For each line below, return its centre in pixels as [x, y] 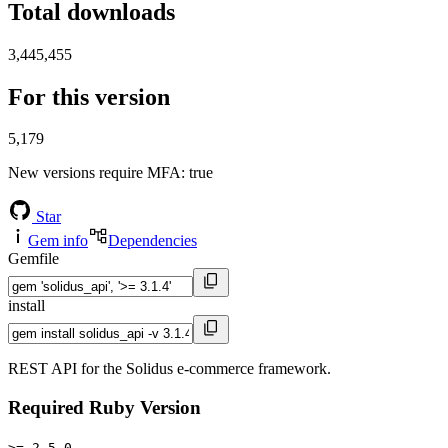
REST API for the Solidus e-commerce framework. [169, 369]
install [26, 306]
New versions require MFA [94, 173]
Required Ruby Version [104, 408]
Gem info [58, 241]
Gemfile [33, 259]
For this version [89, 96]
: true [197, 173]
